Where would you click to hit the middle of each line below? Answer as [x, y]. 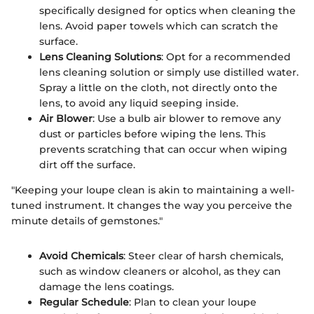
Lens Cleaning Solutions [100, 56]
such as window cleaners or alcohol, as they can [160, 271]
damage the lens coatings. [107, 286]
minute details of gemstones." [87, 220]
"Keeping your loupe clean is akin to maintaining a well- [153, 190]
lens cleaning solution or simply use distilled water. [169, 72]
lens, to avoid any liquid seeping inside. [139, 103]
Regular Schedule [84, 302]
